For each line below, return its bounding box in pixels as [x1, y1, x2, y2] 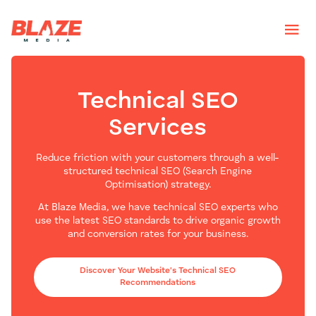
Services [109, 116, 207, 141]
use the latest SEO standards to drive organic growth [35, 216, 281, 226]
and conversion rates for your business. [67, 229, 248, 240]
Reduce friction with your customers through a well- [36, 153, 280, 164]
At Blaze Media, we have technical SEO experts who [37, 202, 278, 213]
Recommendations [120, 279, 196, 288]
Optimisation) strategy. [104, 180, 211, 190]
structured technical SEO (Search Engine [63, 166, 253, 177]
